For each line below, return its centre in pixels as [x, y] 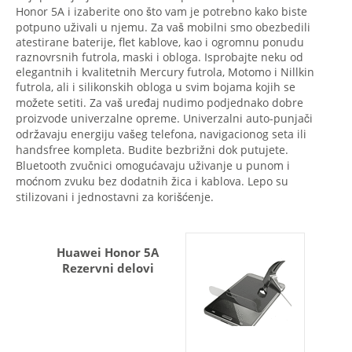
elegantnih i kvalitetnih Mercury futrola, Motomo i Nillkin [165, 72]
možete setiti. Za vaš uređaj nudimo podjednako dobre [159, 103]
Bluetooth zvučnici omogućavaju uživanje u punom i [153, 165]
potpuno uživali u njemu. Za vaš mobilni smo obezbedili [163, 27]
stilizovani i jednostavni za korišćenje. [115, 197]
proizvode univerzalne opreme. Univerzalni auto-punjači [164, 118]
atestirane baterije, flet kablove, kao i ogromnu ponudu [160, 42]
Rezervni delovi [108, 268]
